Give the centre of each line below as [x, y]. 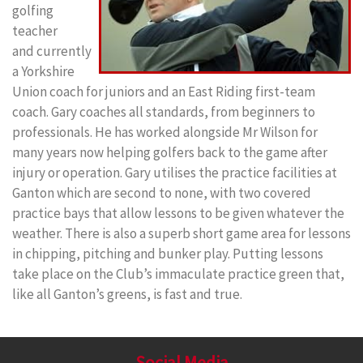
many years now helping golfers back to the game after [170, 153]
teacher [35, 31]
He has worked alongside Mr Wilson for [206, 132]
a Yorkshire [43, 72]
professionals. [53, 132]
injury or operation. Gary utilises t [108, 173]
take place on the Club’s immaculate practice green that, [178, 274]
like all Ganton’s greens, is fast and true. [127, 295]
